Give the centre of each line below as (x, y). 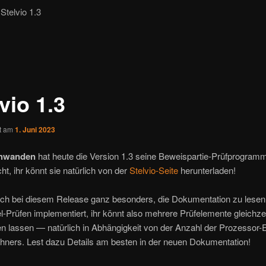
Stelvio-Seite (153, 170)
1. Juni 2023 (35, 129)
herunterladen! (207, 170)
